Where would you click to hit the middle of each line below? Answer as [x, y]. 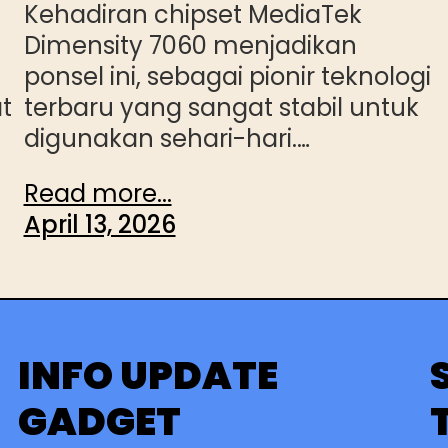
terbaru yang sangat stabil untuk [221, 107]
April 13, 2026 [99, 224]
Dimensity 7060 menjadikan [190, 45]
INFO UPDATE [147, 376]
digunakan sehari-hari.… [166, 138]
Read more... [97, 193]
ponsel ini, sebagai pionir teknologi [227, 76]
